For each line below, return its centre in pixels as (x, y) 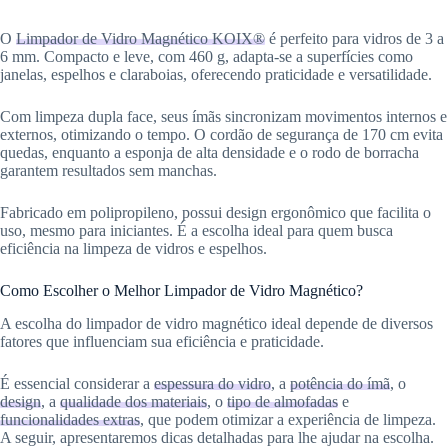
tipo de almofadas (282, 402)
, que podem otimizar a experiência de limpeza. (288, 420)
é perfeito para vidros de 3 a (354, 39)
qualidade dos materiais (133, 402)
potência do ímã (340, 384)
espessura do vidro (212, 384)
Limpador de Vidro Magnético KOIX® (140, 39)
